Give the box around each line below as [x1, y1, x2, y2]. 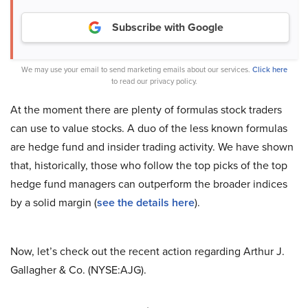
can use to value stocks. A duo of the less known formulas [10, 120, 287, 136]
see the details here [97, 195, 195, 210]
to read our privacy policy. [111, 76, 197, 87]
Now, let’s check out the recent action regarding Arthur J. [10, 243, 285, 259]
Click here [252, 64, 287, 75]
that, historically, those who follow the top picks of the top [10, 157, 287, 173]
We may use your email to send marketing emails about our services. [21, 64, 252, 75]
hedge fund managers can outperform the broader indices [10, 176, 287, 192]
